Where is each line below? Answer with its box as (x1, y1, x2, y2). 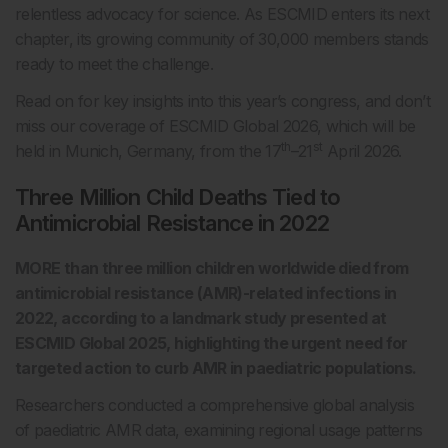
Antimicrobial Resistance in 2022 (15, 210, 329, 236)
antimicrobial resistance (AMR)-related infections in (15, 283, 397, 303)
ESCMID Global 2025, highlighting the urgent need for (15, 333, 408, 353)
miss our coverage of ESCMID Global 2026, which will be (15, 116, 416, 136)
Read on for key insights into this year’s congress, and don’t (15, 91, 430, 111)
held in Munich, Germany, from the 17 (15, 141, 281, 161)
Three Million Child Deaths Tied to (15, 184, 341, 210)
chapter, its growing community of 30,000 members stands (15, 29, 429, 49)
